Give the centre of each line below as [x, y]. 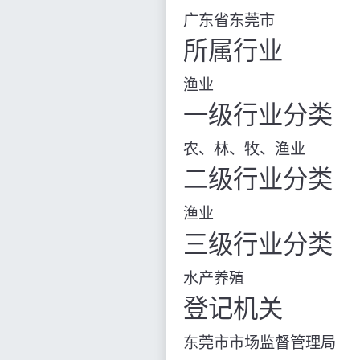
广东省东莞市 [229, 20]
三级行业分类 [258, 244]
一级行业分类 [258, 116]
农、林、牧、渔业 [244, 149]
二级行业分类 [258, 180]
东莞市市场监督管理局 [260, 342]
